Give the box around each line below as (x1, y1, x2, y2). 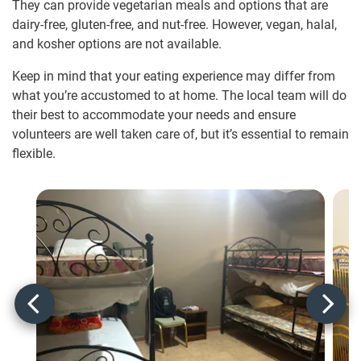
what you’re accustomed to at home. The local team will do (12, 88, 346, 104)
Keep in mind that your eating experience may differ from (12, 68, 335, 85)
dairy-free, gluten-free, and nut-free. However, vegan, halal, (12, 17, 337, 33)
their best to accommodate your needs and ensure (12, 107, 296, 123)
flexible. (12, 146, 56, 162)
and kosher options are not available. (12, 36, 222, 52)
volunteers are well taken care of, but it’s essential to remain (12, 127, 349, 143)
